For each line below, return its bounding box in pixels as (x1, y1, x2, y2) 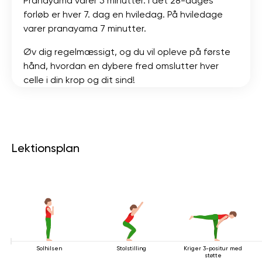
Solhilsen (36, 244, 62, 251)
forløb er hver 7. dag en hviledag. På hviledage (23, 8, 223, 20)
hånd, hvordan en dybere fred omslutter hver (23, 60, 219, 71)
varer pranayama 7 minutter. (23, 22, 146, 34)
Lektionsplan (12, 140, 80, 155)
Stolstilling (116, 244, 146, 251)
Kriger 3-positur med (184, 244, 242, 251)
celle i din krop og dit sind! (23, 74, 135, 85)
